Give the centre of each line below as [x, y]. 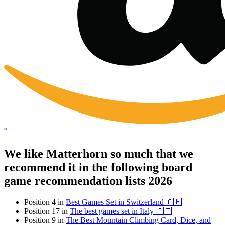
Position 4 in [45, 202]
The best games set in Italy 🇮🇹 [121, 211]
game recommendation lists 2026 [88, 181]
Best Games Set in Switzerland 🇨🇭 [124, 202]
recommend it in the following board [98, 167]
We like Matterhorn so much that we [99, 154]
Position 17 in [47, 211]
